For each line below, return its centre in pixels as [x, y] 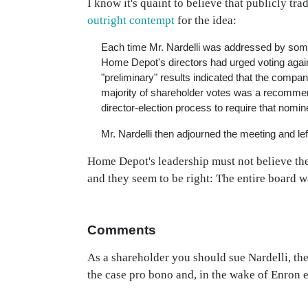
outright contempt [131, 20]
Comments [122, 230]
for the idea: [206, 20]
